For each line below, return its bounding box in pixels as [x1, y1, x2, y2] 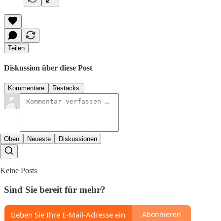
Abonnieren [142, 210, 181, 219]
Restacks [52, 84, 79, 92]
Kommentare [8, 84, 44, 92]
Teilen [8, 44, 25, 52]
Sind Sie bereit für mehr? [4, 184, 106, 195]
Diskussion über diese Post [4, 63, 92, 72]
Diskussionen [59, 135, 97, 143]
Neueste [27, 135, 51, 143]
